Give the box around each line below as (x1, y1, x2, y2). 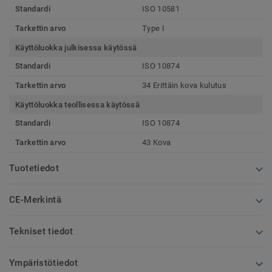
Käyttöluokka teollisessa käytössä (15, 100, 140, 110)
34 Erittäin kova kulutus (142, 81, 226, 90)
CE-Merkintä (9, 194, 62, 206)
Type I (142, 24, 165, 33)
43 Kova (142, 138, 171, 148)
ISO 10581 (142, 4, 180, 14)
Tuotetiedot (9, 163, 59, 174)
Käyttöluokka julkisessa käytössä (15, 43, 137, 53)
